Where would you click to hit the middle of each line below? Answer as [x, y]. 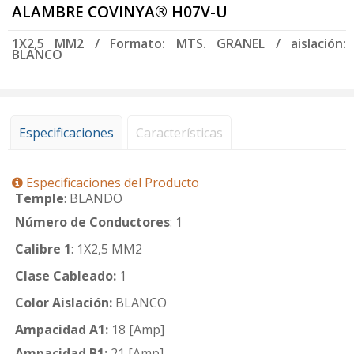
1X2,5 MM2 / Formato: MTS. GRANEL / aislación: [179, 43]
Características [179, 133]
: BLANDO [93, 198]
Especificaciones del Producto [111, 183]
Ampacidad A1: [62, 330]
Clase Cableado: [66, 276]
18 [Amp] [136, 330]
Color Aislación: [64, 303]
